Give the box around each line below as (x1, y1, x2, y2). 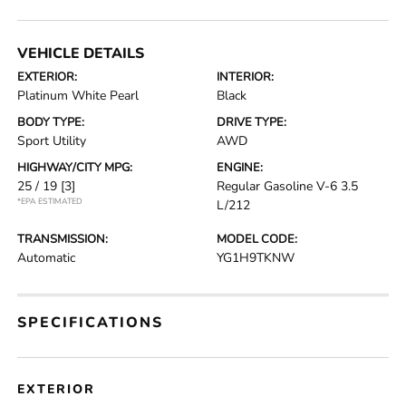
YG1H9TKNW (217, 249, 295, 266)
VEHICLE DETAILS (17, 43, 145, 63)
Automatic (17, 249, 76, 266)
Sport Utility (17, 132, 87, 150)
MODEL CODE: (217, 231, 297, 247)
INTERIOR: (217, 69, 274, 85)
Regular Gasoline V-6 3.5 (217, 178, 358, 195)
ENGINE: (217, 159, 263, 176)
